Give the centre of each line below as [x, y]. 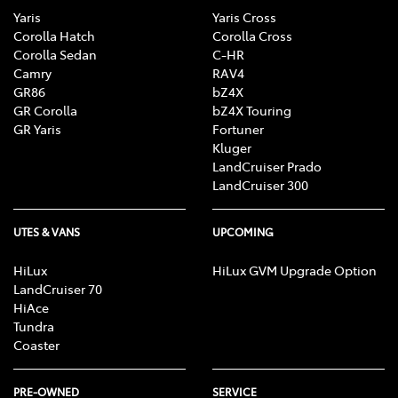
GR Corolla [45, 110]
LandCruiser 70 [58, 288]
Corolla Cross [252, 35]
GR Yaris [37, 128]
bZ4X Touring [252, 110]
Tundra [34, 326]
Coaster [36, 344]
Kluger [232, 147]
